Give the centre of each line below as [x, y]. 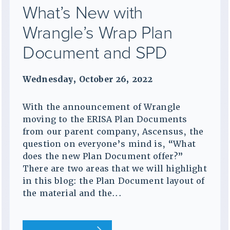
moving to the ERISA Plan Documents [105, 119]
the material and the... [72, 193]
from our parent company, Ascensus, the [113, 131]
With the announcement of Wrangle [102, 107]
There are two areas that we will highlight [115, 168]
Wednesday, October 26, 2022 [88, 79]
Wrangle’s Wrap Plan [98, 33]
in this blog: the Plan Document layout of [114, 181]
